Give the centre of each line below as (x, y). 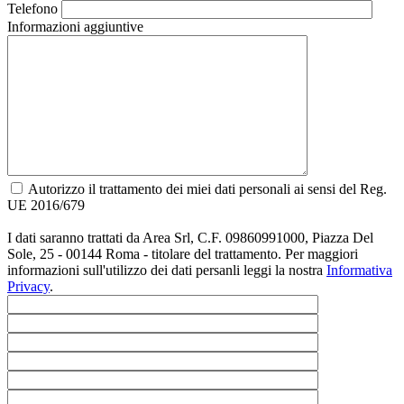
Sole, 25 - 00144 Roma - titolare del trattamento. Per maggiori (183, 254)
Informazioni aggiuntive (75, 27)
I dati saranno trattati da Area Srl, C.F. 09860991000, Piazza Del (190, 238)
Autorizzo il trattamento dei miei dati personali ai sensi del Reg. (207, 189)
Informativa (359, 271)
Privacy (28, 287)
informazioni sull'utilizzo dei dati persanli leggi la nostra (167, 271)
